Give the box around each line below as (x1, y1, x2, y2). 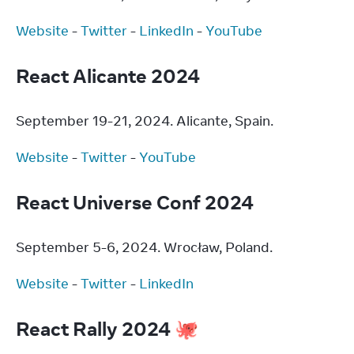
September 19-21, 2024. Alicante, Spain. (16, 112, 273, 130)
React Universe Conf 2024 (16, 190, 258, 214)
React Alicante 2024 (16, 63, 204, 88)
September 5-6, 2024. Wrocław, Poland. (16, 239, 273, 256)
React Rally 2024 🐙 (16, 316, 202, 341)
